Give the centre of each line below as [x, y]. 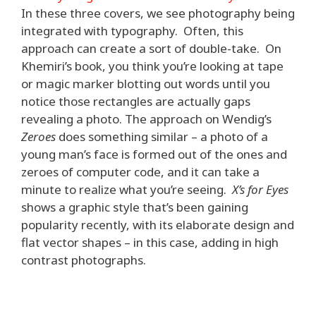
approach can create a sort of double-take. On [151, 48]
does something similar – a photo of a [162, 136]
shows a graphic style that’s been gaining [135, 207]
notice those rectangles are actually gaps [136, 101]
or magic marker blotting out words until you [146, 84]
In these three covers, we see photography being [158, 13]
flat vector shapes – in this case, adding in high [150, 242]
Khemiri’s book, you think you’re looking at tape [152, 66]
